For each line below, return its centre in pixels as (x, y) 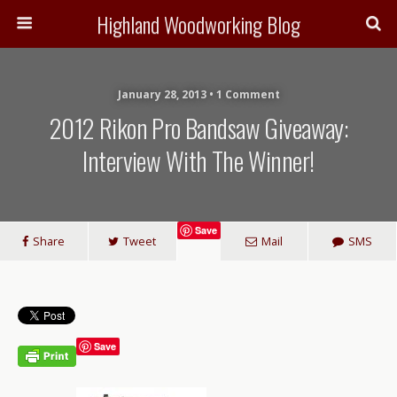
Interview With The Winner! (198, 160)
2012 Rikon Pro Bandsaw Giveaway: (198, 128)
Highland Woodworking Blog (198, 24)
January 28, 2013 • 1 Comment (198, 94)
